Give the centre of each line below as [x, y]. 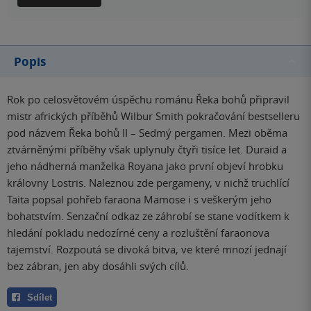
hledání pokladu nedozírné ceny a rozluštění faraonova [138, 232]
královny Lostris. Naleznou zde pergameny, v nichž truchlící [148, 182]
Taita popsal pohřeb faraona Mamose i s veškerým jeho [139, 199]
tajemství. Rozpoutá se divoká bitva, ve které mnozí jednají [147, 249]
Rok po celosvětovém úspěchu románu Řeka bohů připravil [148, 99]
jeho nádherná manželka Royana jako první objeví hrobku [145, 166]
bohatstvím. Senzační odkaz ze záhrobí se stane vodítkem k [148, 216]
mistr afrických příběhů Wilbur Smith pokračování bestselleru [153, 116]
